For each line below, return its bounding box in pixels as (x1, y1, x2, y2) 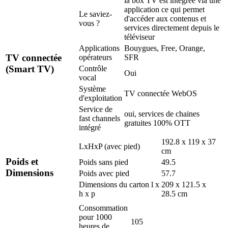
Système (79, 84, 106, 93)
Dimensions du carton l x (79, 180, 159, 189)
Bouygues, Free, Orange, (124, 43, 205, 52)
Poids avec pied (79, 168, 129, 178)
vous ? (79, 18, 100, 27)
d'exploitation (79, 93, 122, 102)
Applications (79, 43, 120, 52)
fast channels (79, 113, 120, 123)
